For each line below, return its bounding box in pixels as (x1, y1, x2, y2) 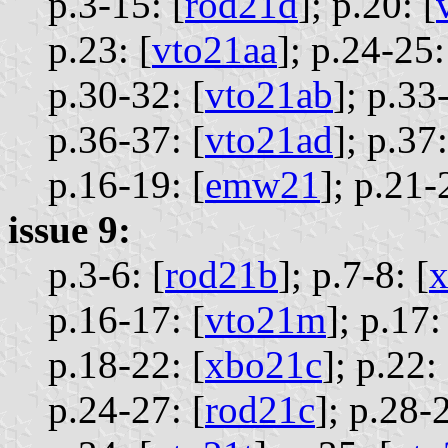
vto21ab (205, 73, 333, 117)
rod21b (165, 253, 278, 297)
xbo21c (205, 343, 322, 387)
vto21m (205, 298, 326, 342)
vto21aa (152, 28, 277, 72)
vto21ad (205, 118, 333, 162)
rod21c (205, 388, 315, 432)
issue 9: (8, 208, 131, 252)
